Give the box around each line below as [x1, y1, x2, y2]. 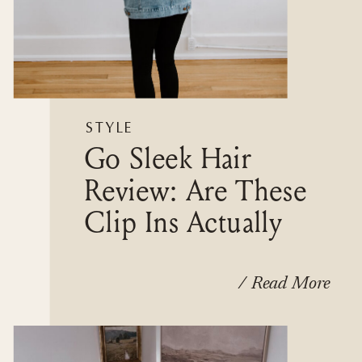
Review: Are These [83, 172, 307, 208]
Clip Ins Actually [83, 204, 282, 240]
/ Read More [238, 274, 330, 293]
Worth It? [83, 236, 196, 271]
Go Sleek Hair [83, 141, 251, 176]
